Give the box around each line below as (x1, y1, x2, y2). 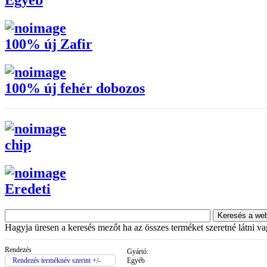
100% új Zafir (5, 36, 92, 52)
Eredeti (5, 181, 51, 197)
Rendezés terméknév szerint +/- (13, 256, 101, 265)
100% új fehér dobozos (5, 80, 145, 97)
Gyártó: (127, 247, 148, 256)
